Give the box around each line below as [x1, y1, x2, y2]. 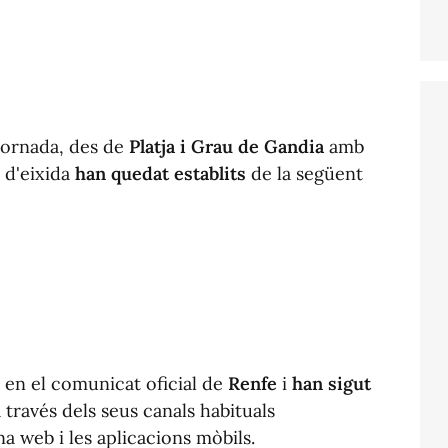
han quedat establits [75, 161, 246, 185]
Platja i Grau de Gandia [129, 134, 324, 158]
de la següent [246, 161, 363, 185]
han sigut [292, 371, 371, 395]
